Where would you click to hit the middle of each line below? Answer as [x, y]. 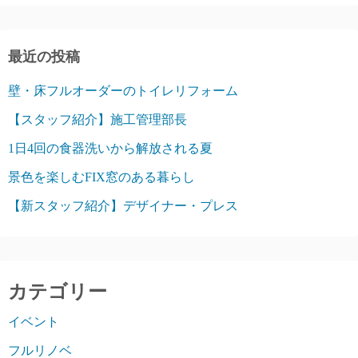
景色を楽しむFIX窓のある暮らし [101, 177]
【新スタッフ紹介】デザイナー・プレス [123, 205]
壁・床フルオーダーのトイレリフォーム [123, 90]
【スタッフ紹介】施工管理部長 [97, 119]
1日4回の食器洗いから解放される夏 [110, 148]
